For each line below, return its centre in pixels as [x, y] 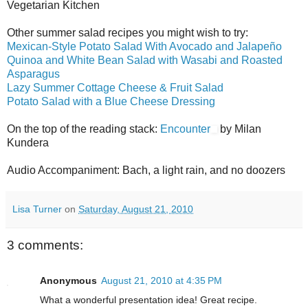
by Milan [239, 129]
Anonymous [68, 281]
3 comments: [45, 245]
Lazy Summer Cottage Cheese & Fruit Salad [115, 87]
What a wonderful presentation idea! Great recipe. [148, 300]
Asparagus [33, 74]
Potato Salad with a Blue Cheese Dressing [111, 101]
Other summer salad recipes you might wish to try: [128, 32]
